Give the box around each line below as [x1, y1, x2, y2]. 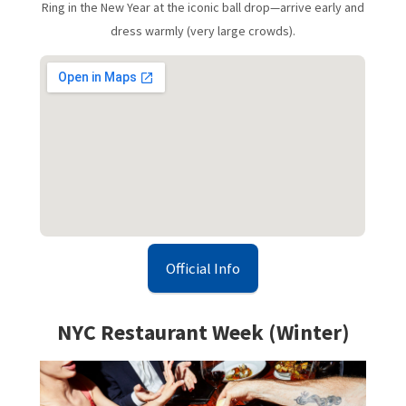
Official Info [166, 258, 240, 279]
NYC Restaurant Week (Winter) [56, 318, 350, 347]
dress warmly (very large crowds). [111, 23, 295, 40]
